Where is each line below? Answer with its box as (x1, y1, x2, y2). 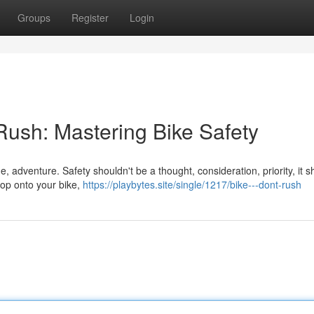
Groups (18, 11, 50, 25)
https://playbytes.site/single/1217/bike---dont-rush (83, 177, 301, 191)
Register (71, 11, 109, 25)
